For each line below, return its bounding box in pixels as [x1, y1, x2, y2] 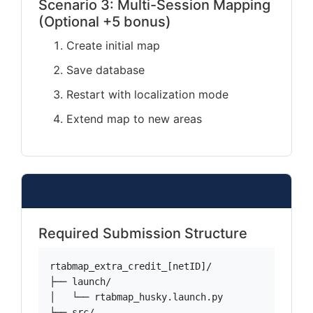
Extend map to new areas [66, 112, 202, 126]
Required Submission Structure [38, 225, 247, 242]
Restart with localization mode [66, 87, 228, 101]
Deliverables [36, 182, 121, 199]
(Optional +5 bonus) [38, 13, 171, 30]
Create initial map [66, 38, 160, 52]
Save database [66, 63, 145, 77]
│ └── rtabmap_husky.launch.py [50, 291, 223, 303]
